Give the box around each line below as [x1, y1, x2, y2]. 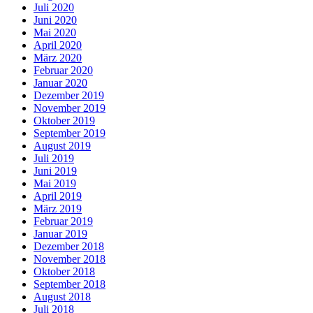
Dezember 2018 [34, 240, 104, 252]
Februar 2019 [34, 214, 93, 227]
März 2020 [34, 51, 82, 64]
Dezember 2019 [34, 89, 104, 101]
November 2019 [34, 101, 105, 114]
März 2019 [34, 202, 82, 214]
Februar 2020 [34, 64, 93, 76]
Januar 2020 [34, 76, 87, 89]
